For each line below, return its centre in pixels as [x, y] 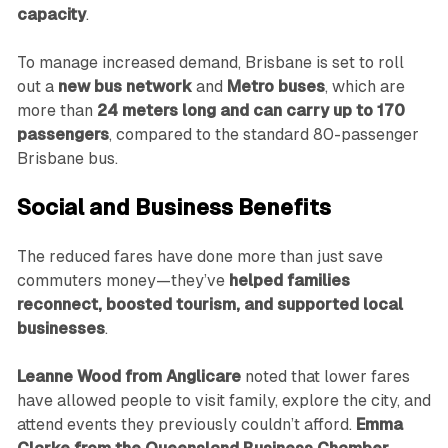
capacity [51, 15]
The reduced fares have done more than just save [199, 257]
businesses [60, 329]
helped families [289, 281]
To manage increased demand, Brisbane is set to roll [210, 63]
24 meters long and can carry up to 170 [250, 111]
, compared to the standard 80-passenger [263, 135]
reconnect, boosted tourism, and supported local [209, 305]
